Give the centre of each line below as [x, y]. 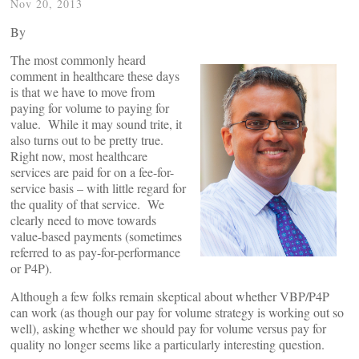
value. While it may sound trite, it [96, 124]
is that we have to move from [83, 92]
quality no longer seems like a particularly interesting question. [167, 344]
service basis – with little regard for [98, 188]
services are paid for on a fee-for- [92, 172]
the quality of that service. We [87, 204]
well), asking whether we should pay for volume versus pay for [168, 328]
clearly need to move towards [83, 220]
